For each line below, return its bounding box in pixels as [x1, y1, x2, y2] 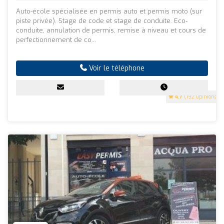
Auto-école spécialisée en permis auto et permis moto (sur [16, 6, 202, 15]
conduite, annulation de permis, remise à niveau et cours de [16, 25, 206, 34]
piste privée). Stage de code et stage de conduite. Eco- [16, 16, 187, 25]
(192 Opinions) [182, 93, 218, 100]
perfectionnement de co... [16, 35, 96, 44]
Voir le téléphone [86, 63, 144, 73]
